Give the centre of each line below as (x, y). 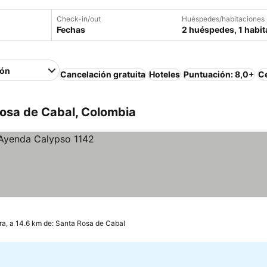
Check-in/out (79, 19)
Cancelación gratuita (103, 74)
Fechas (71, 30)
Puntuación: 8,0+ (219, 74)
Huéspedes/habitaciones (223, 19)
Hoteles (165, 74)
